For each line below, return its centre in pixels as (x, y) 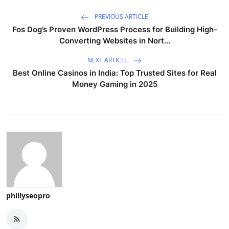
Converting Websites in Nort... (114, 40)
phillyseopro (28, 195)
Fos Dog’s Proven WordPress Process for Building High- (114, 29)
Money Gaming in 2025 (114, 84)
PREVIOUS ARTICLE (121, 17)
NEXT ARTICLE (108, 60)
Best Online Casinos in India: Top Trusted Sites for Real (114, 73)
